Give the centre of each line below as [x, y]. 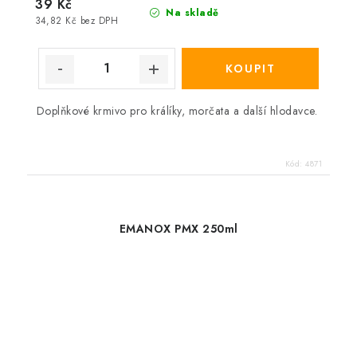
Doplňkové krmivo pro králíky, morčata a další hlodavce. [178, 110]
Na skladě [190, 12]
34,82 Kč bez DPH [76, 20]
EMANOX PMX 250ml [178, 228]
